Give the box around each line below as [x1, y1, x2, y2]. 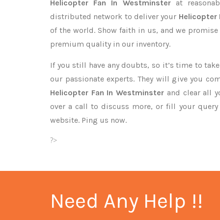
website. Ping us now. [50, 115, 127, 125]
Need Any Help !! [50, 189, 203, 213]
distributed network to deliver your [50, 12, 179, 21]
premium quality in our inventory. [50, 39, 170, 49]
